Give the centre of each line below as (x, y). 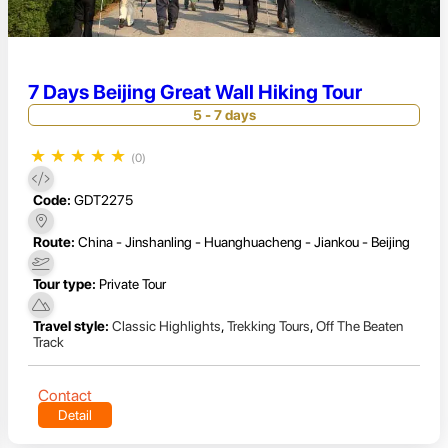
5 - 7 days (224, 114)
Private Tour (132, 283)
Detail (75, 414)
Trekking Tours (268, 325)
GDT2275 (103, 199)
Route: (54, 241)
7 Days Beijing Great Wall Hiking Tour (195, 91)
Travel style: (71, 325)
